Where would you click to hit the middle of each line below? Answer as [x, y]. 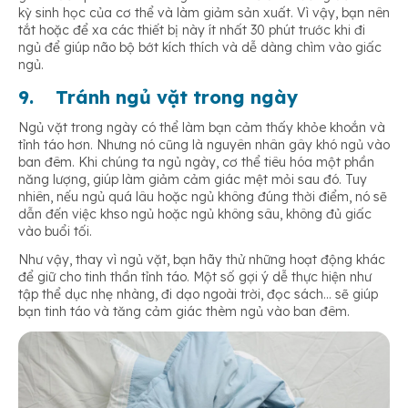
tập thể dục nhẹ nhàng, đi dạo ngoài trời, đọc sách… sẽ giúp [198, 295]
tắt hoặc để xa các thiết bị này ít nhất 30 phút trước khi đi [192, 31]
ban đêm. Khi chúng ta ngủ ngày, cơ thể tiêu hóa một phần [196, 163]
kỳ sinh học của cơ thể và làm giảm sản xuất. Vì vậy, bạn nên [204, 13]
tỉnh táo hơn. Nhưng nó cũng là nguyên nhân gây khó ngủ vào [204, 145]
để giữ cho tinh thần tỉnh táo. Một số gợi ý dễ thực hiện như [195, 277]
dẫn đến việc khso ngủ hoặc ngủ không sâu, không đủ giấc [195, 214]
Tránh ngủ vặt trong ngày [177, 97]
